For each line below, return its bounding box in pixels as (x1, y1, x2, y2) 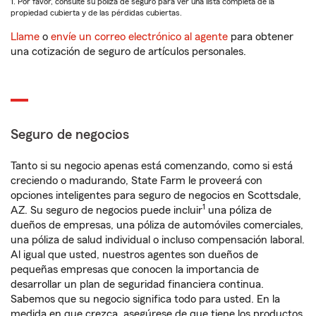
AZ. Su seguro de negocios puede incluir (11, 205, 202, 216)
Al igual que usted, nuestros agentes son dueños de (11, 249, 258, 260)
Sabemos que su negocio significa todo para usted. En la (11, 293, 280, 305)
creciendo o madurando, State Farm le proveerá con (11, 175, 262, 186)
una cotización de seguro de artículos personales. (11, 46, 246, 57)
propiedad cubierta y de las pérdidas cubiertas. (11, 8, 182, 17)
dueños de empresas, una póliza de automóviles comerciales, (11, 219, 303, 231)
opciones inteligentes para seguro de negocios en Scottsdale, (11, 190, 301, 201)
